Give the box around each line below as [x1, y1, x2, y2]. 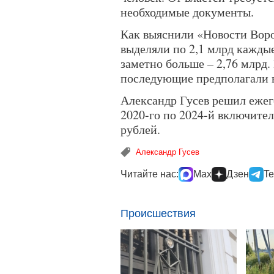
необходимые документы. [120, 4, 254, 20]
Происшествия [120, 207, 196, 220]
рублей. [120, 121, 160, 138]
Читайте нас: [120, 169, 179, 179]
